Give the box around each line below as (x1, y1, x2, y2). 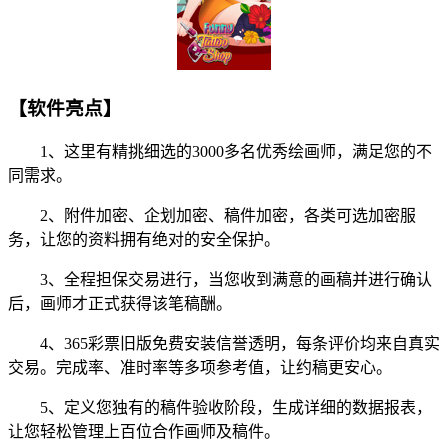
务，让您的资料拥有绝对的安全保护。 (8, 231, 280, 249)
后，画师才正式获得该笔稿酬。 (8, 295, 232, 313)
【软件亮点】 (8, 97, 122, 119)
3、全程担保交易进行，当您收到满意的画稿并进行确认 (8, 271, 432, 289)
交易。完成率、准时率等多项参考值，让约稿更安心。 (8, 359, 392, 377)
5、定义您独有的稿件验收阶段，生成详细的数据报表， (8, 399, 432, 417)
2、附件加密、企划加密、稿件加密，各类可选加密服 (8, 207, 416, 225)
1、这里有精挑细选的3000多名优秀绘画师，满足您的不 (8, 143, 432, 161)
